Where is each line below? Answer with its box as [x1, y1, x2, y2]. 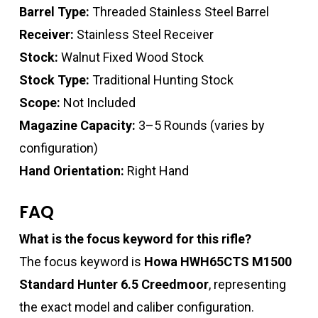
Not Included [60, 95, 136, 111]
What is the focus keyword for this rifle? [18, 231, 251, 247]
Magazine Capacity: [18, 118, 136, 133]
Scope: [18, 95, 60, 111]
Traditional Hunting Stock [89, 72, 234, 88]
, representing [208, 277, 286, 292]
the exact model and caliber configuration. [18, 300, 254, 315]
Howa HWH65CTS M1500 [143, 254, 292, 270]
